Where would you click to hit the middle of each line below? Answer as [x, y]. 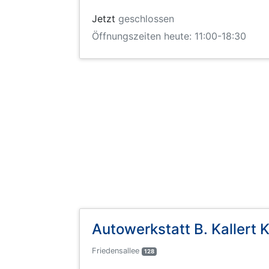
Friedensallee [117, 251]
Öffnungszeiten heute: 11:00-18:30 [169, 36]
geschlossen [146, 18]
